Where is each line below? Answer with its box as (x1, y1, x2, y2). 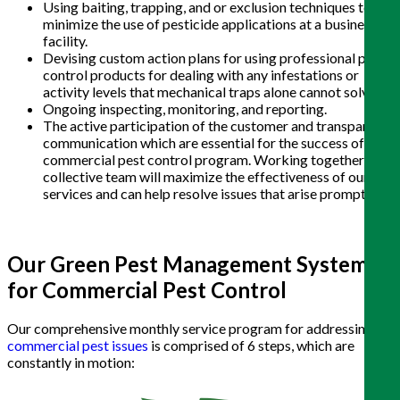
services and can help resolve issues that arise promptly (43, 184, 376, 202)
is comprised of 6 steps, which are (148, 337, 354, 354)
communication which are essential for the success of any (43, 133, 388, 151)
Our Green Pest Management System (7, 250, 368, 277)
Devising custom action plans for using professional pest (43, 48, 385, 66)
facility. (43, 31, 90, 49)
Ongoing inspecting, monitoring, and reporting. (43, 99, 327, 117)
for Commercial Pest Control (7, 276, 287, 303)
